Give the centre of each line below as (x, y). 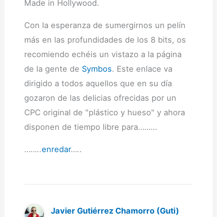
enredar (56, 149)
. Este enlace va (142, 69)
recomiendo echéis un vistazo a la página (103, 54)
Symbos (97, 69)
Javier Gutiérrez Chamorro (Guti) (115, 210)
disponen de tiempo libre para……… (90, 127)
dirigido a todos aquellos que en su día (98, 83)
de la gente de (53, 69)
